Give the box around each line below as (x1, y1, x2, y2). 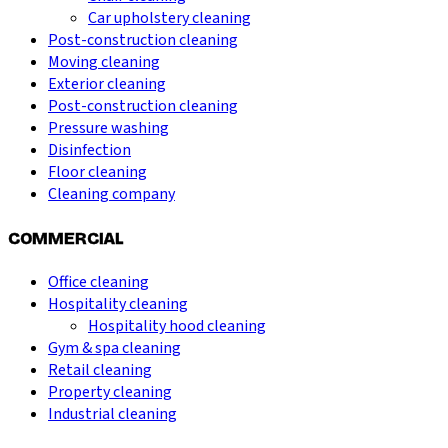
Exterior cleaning (48, 73, 166, 96)
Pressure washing (48, 117, 169, 140)
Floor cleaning (48, 161, 147, 184)
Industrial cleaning (48, 402, 177, 425)
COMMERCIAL (8, 227, 124, 249)
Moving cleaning (48, 51, 160, 74)
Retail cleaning (48, 358, 152, 381)
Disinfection (48, 139, 131, 162)
